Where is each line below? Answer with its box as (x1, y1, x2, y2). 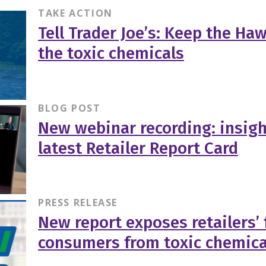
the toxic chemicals (37, 43, 184, 63)
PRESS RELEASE (37, 196, 118, 210)
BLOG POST (37, 101, 101, 115)
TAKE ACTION (37, 6, 113, 20)
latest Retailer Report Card (37, 138, 238, 158)
